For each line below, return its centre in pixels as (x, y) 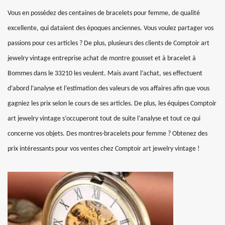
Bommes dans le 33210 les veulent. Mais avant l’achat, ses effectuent (105, 74)
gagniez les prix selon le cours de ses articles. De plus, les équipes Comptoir (112, 104)
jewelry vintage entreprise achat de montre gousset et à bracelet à (102, 59)
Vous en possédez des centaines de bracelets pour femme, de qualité (104, 13)
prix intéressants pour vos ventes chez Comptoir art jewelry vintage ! (104, 149)
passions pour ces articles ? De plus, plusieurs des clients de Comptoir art (108, 43)
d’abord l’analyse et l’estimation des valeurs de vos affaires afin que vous (108, 89)
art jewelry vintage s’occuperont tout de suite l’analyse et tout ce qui (104, 119)
